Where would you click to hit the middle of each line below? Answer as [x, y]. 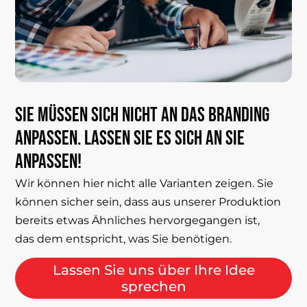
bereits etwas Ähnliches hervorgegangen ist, [138, 220]
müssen [63, 115]
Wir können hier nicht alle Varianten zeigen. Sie [145, 183]
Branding [239, 115]
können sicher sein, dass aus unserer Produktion [148, 201]
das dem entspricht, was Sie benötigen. [124, 238]
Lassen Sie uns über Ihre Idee [153, 270]
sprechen [153, 286]
